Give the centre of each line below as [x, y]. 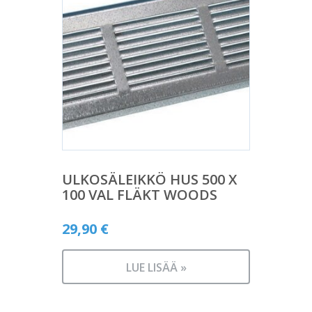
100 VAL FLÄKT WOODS [140, 194]
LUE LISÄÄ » [156, 267]
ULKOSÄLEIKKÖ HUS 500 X [149, 179]
